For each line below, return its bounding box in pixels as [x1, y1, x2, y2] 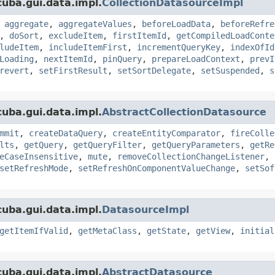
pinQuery [103, 53, 142, 64]
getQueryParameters [152, 139, 240, 150]
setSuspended [201, 65, 260, 76]
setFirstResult [39, 65, 107, 76]
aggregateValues [58, 18, 132, 29]
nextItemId [44, 53, 93, 64]
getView [196, 225, 230, 236]
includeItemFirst [48, 42, 127, 52]
